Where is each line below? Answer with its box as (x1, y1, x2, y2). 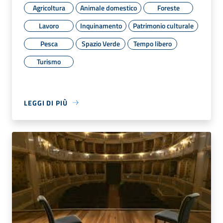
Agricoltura (32, 2, 65, 13)
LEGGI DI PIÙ (24, 97, 68, 108)
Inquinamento (80, 20, 122, 31)
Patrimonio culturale (133, 20, 194, 31)
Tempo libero (133, 38, 172, 49)
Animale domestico (80, 2, 137, 13)
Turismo (37, 56, 61, 67)
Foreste (157, 2, 180, 13)
